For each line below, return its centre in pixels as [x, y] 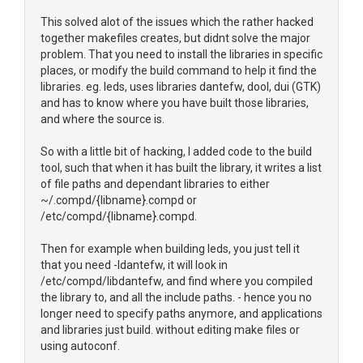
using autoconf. [80, 346]
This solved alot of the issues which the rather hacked [177, 22]
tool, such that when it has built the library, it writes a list [181, 168]
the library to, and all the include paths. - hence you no [176, 297]
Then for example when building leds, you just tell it [170, 249]
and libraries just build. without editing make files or [170, 330]
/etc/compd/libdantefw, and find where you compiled [177, 281]
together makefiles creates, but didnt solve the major [175, 38]
